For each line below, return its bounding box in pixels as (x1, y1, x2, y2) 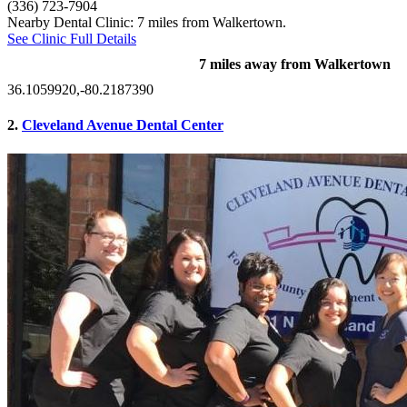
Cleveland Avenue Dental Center (22, 117, 223, 134)
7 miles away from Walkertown (199, 56, 391, 73)
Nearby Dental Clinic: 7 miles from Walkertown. (7, 15, 286, 31)
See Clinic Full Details (7, 31, 136, 47)
